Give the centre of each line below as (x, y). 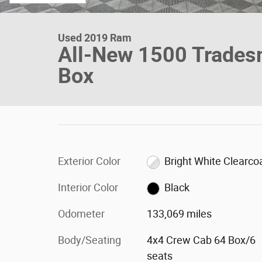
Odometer (81, 214)
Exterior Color (89, 161)
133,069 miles (179, 214)
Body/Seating (89, 240)
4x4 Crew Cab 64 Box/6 (201, 240)
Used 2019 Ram (95, 38)
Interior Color (88, 187)
